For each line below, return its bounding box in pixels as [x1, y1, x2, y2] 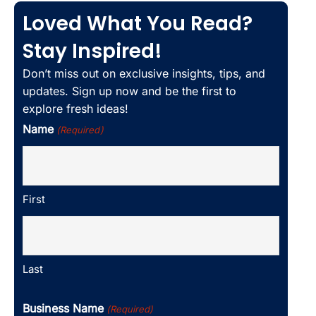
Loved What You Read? [23, 9, 253, 37]
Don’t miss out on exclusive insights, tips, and [23, 66, 265, 80]
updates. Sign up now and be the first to [23, 83, 236, 98]
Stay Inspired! [23, 37, 162, 65]
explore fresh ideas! [23, 101, 128, 116]
